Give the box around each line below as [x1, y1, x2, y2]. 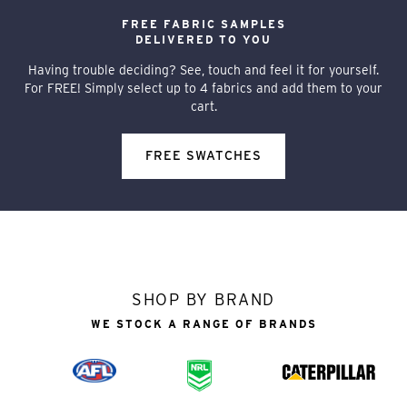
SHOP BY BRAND [132, 289, 275, 309]
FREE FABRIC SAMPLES [121, 16, 286, 31]
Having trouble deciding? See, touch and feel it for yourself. [28, 62, 379, 77]
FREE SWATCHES [145, 148, 262, 164]
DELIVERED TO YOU [135, 32, 272, 46]
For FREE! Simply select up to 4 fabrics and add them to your [25, 80, 382, 95]
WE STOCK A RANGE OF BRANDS [90, 316, 317, 331]
